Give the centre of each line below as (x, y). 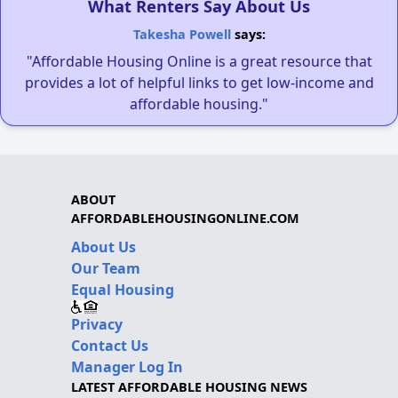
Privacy (97, 325)
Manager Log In (127, 367)
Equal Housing (123, 290)
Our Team (106, 269)
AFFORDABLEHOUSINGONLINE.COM (185, 219)
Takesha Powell (182, 35)
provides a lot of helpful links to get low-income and (199, 83)
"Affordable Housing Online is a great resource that (199, 62)
